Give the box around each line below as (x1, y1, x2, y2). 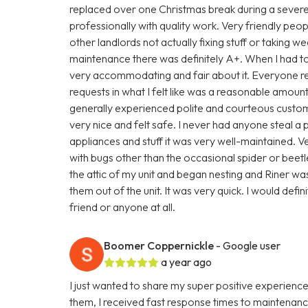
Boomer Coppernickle (104, 238, 214, 252)
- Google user (216, 238, 281, 252)
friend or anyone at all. (69, 199, 176, 214)
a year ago (161, 254, 212, 269)
